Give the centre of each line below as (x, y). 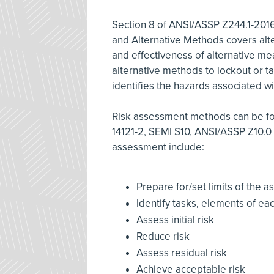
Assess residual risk (182, 253)
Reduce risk (163, 236)
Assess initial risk (175, 220)
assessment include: (158, 147)
